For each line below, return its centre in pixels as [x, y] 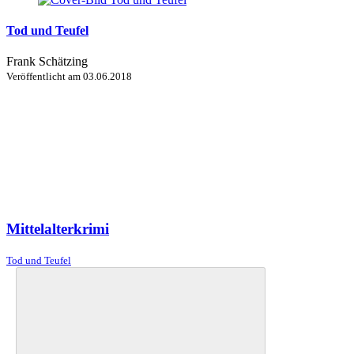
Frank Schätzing [47, 62]
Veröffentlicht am [45, 77]
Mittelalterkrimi [58, 228]
